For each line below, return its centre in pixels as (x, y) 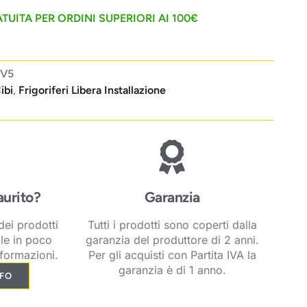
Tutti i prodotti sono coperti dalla (172, 224)
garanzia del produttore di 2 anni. (172, 240)
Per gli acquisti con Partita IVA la (172, 255)
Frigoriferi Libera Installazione (92, 90)
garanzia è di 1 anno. (172, 270)
